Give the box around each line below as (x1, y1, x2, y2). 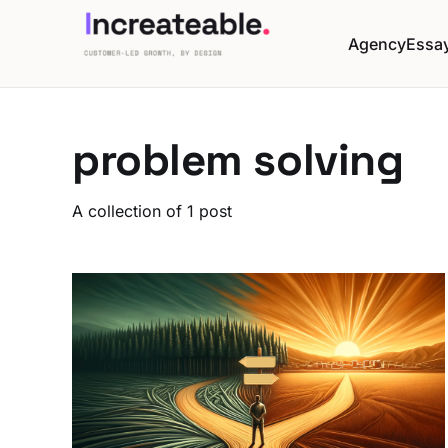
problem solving (72, 132, 404, 189)
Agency (348, 33, 406, 54)
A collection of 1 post (72, 201, 232, 222)
